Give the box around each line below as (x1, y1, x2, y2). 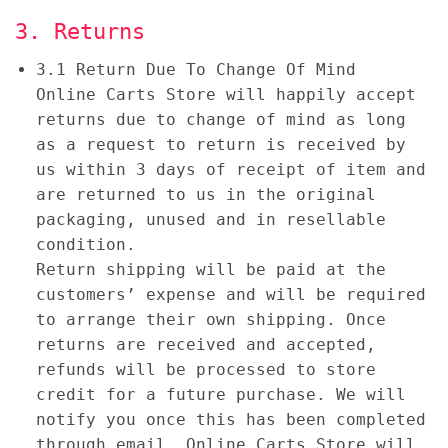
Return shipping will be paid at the (35, 259, 386, 279)
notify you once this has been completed (35, 409, 426, 429)
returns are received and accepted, (35, 334, 376, 354)
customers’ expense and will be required (35, 284, 426, 304)
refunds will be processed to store (35, 359, 376, 379)
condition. (35, 234, 136, 254)
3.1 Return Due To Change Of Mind (35, 59, 356, 79)
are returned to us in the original (35, 184, 376, 204)
